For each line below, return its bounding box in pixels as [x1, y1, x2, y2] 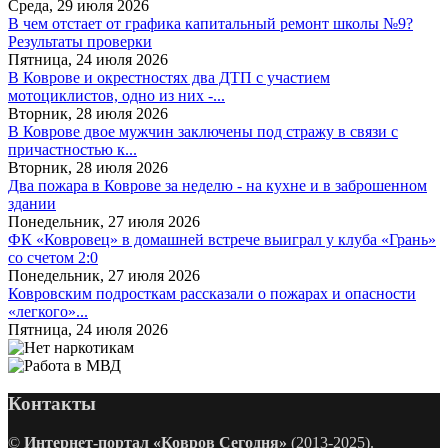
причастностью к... [8, 140, 137, 158]
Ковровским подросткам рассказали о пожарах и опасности [8, 284, 416, 302]
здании [8, 194, 56, 212]
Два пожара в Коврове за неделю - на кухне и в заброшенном [8, 176, 427, 194]
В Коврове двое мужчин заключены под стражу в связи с [8, 122, 398, 140]
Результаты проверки [8, 32, 152, 50]
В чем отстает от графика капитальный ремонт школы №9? [8, 14, 413, 32]
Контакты [8, 393, 96, 415]
